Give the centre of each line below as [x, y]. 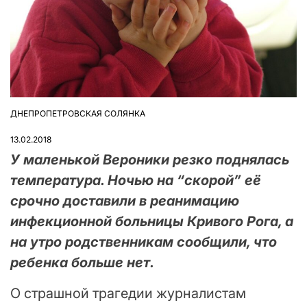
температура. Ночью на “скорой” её [136, 180]
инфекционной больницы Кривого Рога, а [152, 221]
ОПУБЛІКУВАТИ [42, 118]
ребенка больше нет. [82, 262]
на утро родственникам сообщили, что [144, 242]
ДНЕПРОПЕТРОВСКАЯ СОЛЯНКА [78, 113]
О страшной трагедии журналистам [128, 293]
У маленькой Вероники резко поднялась [150, 159]
